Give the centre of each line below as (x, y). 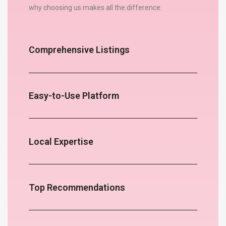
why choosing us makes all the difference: (95, 7)
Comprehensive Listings (79, 50)
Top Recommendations (77, 187)
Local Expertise (61, 141)
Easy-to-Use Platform (74, 95)
